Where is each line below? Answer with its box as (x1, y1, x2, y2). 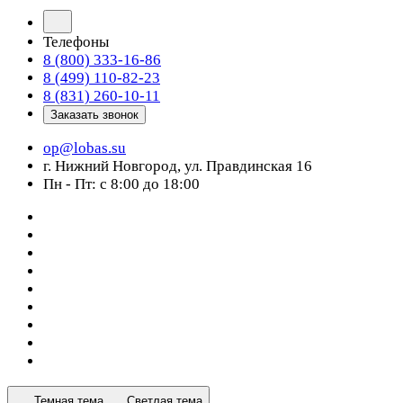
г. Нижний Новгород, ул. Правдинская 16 (43, 157, 312, 175)
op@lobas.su (43, 139, 126, 157)
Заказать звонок (50, 108, 139, 121)
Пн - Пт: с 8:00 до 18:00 (43, 175, 200, 193)
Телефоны (43, 33, 109, 50)
